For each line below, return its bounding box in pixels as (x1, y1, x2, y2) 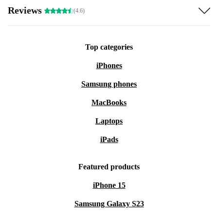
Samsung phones (81, 80, 137, 88)
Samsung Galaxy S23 (74, 200, 144, 208)
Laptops (95, 117, 123, 125)
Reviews (8, 4, 44, 16)
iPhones (96, 61, 122, 70)
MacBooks (91, 98, 127, 107)
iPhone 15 (92, 181, 126, 189)
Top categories (85, 43, 133, 51)
